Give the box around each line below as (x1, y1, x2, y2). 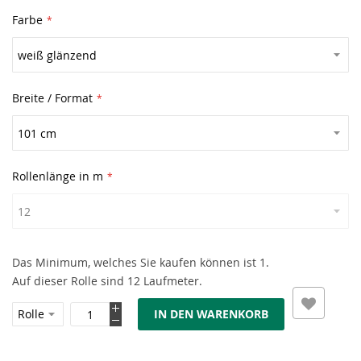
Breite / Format (12, 90, 93, 106)
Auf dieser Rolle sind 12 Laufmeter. (12, 273, 202, 288)
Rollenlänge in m (12, 168, 103, 184)
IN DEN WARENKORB (154, 306, 268, 322)
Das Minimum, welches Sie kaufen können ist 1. (12, 255, 269, 270)
